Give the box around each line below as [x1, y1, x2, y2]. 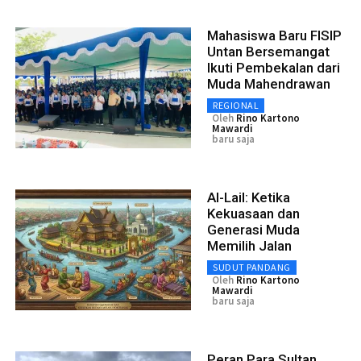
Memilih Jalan [207, 238, 292, 255]
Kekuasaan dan [207, 205, 300, 222]
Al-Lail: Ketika [207, 189, 290, 206]
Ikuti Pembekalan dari [207, 60, 340, 77]
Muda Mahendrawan [207, 76, 330, 93]
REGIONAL [213, 99, 259, 112]
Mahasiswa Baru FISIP [207, 27, 342, 44]
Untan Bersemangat [207, 44, 330, 60]
